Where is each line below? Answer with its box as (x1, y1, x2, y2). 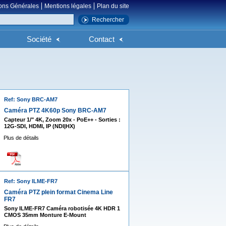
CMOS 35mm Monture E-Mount (4, 212, 86, 218)
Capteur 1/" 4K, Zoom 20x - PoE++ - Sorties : (4, 117, 121, 123)
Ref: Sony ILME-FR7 (4, 178, 58, 184)
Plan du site (97, 3, 129, 10)
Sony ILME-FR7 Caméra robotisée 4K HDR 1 (4, 205, 120, 211)
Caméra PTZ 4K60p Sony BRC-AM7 (4, 107, 106, 114)
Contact (89, 35, 115, 43)
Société (27, 35, 51, 43)
